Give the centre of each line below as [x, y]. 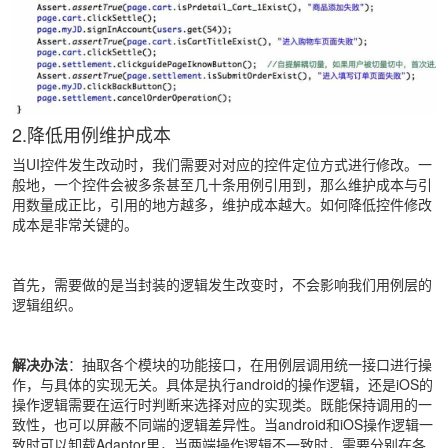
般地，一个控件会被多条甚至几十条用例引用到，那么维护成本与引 [222, 184]
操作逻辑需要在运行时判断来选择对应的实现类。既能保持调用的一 [222, 404]
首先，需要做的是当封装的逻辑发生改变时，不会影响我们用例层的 [222, 284]
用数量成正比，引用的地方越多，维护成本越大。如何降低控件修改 [222, 204]
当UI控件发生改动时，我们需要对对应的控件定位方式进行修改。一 [222, 164]
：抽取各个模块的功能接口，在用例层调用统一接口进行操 [250, 364]
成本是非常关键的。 [75, 224]
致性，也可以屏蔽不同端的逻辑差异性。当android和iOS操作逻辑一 [222, 424]
